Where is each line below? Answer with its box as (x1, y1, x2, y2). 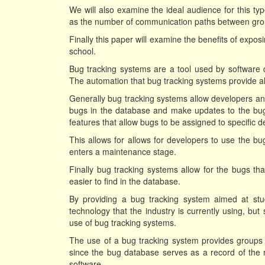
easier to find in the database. (69, 175, 180, 187)
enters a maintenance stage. (69, 146, 176, 157)
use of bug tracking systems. (69, 216, 176, 228)
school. (69, 45, 96, 57)
